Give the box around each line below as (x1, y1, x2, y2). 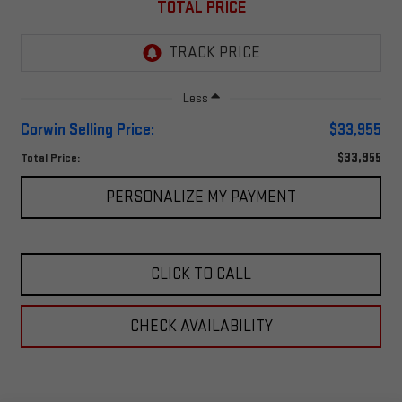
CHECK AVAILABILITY (129, 316, 273, 336)
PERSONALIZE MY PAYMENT (106, 187, 296, 206)
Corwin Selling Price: (20, 119, 154, 139)
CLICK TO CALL (151, 264, 251, 284)
